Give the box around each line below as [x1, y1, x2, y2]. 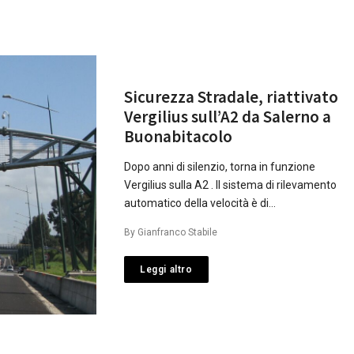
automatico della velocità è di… [124, 196, 276, 209]
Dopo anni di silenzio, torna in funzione [124, 160, 315, 173]
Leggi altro [140, 263, 193, 275]
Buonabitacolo [124, 125, 232, 147]
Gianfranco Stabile [137, 226, 217, 238]
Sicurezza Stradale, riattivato [124, 85, 338, 107]
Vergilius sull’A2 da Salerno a [124, 105, 331, 127]
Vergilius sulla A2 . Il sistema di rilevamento [124, 178, 337, 191]
